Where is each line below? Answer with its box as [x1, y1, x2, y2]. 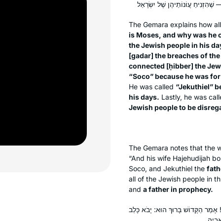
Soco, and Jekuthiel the [129, 164, 207, 173]
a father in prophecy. [143, 184, 213, 193]
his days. [129, 92, 159, 101]
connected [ [129, 61, 169, 70]
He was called [129, 82, 176, 91]
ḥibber [169, 61, 191, 70]
